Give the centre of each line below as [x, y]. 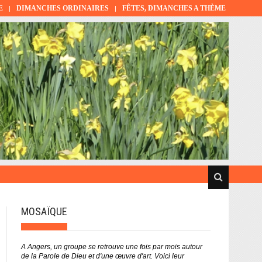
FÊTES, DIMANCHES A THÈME [174, 8]
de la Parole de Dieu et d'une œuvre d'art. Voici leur [103, 256]
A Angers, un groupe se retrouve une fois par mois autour [112, 247]
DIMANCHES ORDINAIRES [63, 8]
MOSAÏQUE [44, 211]
